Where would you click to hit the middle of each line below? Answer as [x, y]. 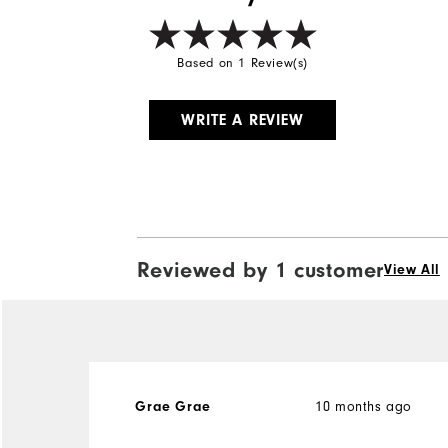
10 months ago [364, 406]
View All [412, 269]
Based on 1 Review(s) [243, 62]
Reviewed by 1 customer [260, 269]
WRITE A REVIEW [242, 119]
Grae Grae [173, 406]
